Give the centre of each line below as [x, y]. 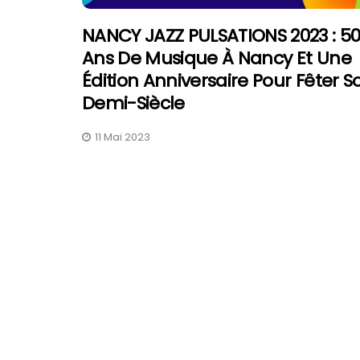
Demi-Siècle [133, 103]
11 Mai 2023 [123, 137]
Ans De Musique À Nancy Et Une [217, 58]
